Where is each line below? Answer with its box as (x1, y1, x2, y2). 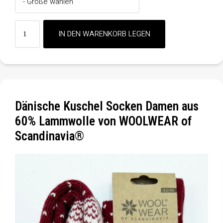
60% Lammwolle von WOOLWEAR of (15, 113, 192, 128)
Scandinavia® (15, 128, 84, 143)
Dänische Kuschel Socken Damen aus (15, 99, 199, 113)
